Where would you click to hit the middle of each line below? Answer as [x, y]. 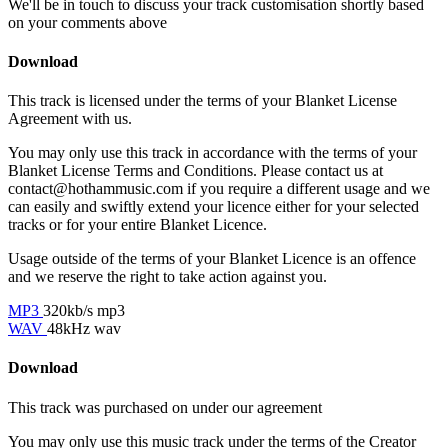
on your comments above [87, 22]
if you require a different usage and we [306, 189]
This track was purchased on [100, 407]
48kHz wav [84, 329]
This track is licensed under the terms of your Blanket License [202, 101]
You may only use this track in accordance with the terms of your [212, 153]
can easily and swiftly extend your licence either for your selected [213, 207]
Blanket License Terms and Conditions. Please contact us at [195, 171]
